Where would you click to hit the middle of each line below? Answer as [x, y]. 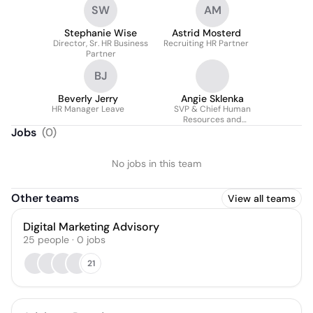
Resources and [212, 119]
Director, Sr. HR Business [101, 43]
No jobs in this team [156, 163]
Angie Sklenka [212, 99]
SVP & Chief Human [212, 109]
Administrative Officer [212, 130]
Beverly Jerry [88, 99]
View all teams [262, 198]
